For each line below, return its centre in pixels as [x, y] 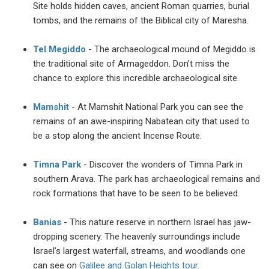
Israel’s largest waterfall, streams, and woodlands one [139, 251]
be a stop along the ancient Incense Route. [117, 136]
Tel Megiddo [59, 50]
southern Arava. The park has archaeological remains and [147, 179]
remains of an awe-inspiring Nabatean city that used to [141, 122]
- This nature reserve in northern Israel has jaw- [157, 222]
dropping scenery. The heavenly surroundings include [137, 237]
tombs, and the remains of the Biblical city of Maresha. [141, 21]
